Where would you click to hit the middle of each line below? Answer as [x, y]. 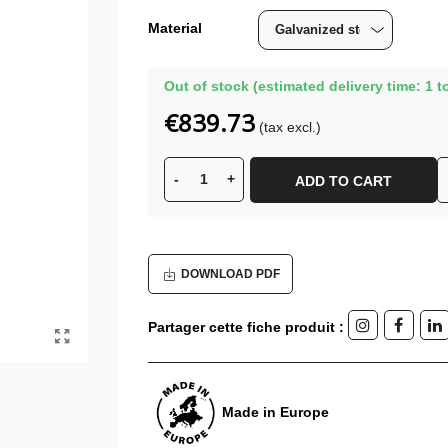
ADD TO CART [343, 180]
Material [174, 27]
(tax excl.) [289, 127]
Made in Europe [273, 412]
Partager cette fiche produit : [245, 327]
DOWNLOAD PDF [230, 273]
